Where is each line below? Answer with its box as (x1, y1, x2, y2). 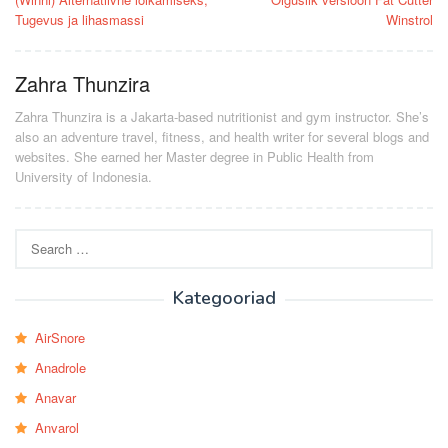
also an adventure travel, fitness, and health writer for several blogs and (15, 127, 429, 147)
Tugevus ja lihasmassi (15, 10, 144, 30)
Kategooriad (172, 286, 276, 311)
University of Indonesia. (15, 167, 152, 187)
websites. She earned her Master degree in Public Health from (15, 147, 374, 167)
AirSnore (35, 328, 85, 348)
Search (15, 229, 56, 249)
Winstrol (386, 10, 433, 30)
